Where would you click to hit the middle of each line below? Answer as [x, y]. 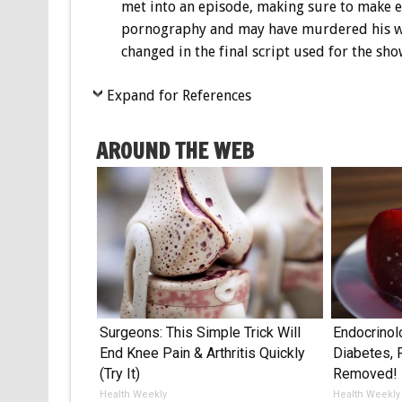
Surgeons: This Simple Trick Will [200, 333]
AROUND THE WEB [175, 151]
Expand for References [179, 96]
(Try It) [119, 374]
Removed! [366, 374]
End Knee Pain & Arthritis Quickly [202, 354]
